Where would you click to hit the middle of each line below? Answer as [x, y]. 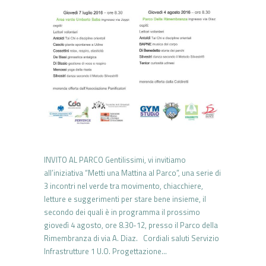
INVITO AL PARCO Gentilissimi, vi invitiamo [115, 159]
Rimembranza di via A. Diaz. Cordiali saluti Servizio [132, 238]
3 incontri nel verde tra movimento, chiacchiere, [123, 186]
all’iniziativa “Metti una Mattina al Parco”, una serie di [132, 172]
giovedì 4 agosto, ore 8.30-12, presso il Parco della [131, 225]
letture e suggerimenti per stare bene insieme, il [125, 199]
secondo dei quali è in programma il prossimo [122, 212]
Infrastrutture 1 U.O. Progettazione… [105, 251]
